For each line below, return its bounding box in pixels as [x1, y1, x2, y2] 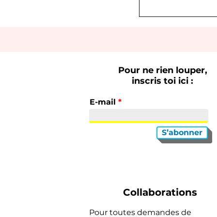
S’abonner [161, 128, 202, 138]
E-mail [89, 97, 116, 107]
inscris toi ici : [132, 76, 194, 87]
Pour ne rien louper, [118, 65, 207, 76]
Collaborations [123, 186, 198, 199]
